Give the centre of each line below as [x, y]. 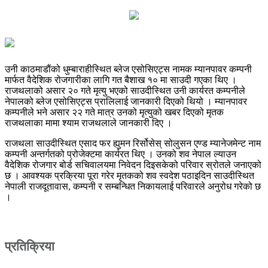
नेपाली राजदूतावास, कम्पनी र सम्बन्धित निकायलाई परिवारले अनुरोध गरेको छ [133, 186]
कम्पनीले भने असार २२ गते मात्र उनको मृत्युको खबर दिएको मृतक [114, 112]
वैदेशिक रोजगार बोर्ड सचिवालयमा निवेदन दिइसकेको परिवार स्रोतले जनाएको [133, 165]
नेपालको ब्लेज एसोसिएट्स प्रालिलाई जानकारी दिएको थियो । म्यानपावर [126, 101]
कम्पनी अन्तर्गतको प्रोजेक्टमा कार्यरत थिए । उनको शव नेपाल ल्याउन [121, 154]
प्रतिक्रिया [30, 246]
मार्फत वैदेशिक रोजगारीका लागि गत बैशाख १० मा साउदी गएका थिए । [121, 80]
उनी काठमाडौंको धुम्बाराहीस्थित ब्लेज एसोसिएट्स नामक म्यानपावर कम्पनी [128, 69]
